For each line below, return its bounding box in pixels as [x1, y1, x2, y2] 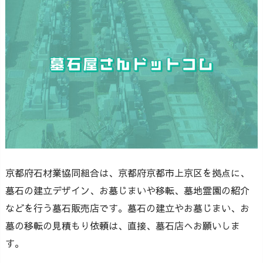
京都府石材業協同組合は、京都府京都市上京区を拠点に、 [5, 166, 249, 180]
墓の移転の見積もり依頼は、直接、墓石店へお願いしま [5, 219, 240, 232]
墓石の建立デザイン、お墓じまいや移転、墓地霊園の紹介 [5, 184, 249, 197]
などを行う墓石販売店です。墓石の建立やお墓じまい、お [5, 201, 249, 215]
